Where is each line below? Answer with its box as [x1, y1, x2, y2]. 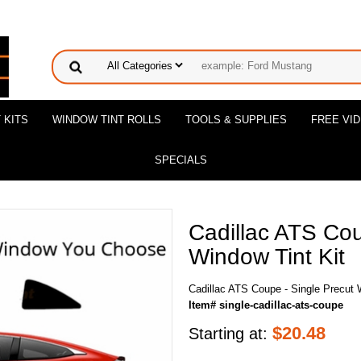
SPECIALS [154, 154, 207, 166]
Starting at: [189, 325, 272, 342]
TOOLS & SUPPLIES [185, 114, 287, 126]
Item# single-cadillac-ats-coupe [189, 299, 343, 311]
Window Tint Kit [189, 244, 345, 269]
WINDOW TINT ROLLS [52, 114, 161, 126]
